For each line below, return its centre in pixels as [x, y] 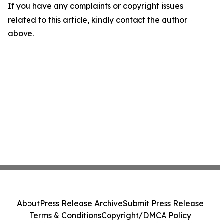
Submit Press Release [163, 203]
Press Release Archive [81, 203]
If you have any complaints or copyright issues [96, 6]
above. [21, 34]
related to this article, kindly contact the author [97, 20]
